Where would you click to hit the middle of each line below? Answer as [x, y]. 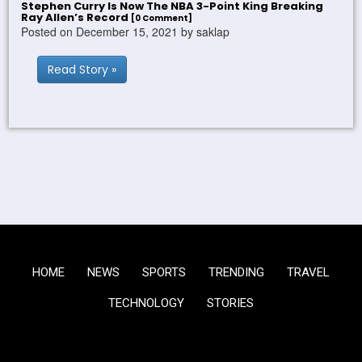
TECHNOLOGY [146, 303]
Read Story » [82, 70]
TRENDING [236, 273]
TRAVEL [308, 273]
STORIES [230, 303]
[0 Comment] [162, 19]
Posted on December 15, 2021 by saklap [126, 32]
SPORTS [164, 273]
